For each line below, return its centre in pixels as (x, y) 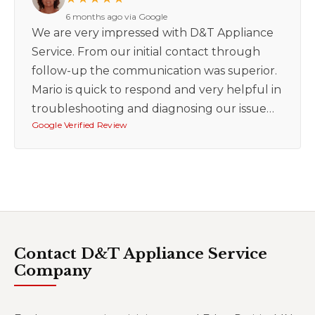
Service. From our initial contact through (146, 51)
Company (53, 270)
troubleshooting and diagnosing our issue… (153, 108)
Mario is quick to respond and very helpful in (156, 89)
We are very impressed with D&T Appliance (153, 32)
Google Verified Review (80, 124)
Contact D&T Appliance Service (141, 253)
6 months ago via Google (116, 16)
